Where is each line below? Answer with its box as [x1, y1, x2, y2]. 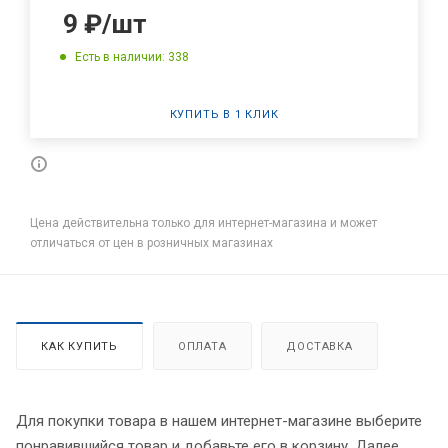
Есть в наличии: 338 [75, 49, 189, 64]
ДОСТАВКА [286, 339, 353, 353]
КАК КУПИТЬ [41, 339, 118, 353]
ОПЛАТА [177, 339, 227, 353]
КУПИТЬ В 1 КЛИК [169, 107, 279, 121]
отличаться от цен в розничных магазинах [30, 235, 273, 250]
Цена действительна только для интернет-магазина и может [30, 215, 377, 230]
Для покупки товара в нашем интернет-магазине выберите [16, 411, 422, 430]
